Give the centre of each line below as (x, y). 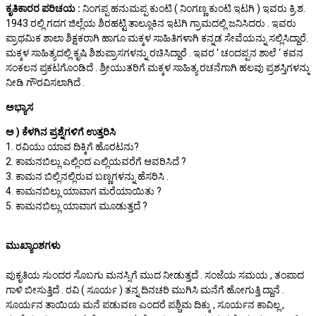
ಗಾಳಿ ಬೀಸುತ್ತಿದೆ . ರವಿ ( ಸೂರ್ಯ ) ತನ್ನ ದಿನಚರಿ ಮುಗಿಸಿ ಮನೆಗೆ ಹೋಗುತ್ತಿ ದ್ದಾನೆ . (145, 290)
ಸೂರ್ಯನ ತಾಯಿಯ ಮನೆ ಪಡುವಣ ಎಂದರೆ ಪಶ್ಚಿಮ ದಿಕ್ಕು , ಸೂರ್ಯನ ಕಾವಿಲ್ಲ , (145, 305)
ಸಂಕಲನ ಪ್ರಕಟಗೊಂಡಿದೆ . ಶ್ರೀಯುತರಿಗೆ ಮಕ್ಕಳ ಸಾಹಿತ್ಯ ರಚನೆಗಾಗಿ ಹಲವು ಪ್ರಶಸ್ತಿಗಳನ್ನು (158, 68)
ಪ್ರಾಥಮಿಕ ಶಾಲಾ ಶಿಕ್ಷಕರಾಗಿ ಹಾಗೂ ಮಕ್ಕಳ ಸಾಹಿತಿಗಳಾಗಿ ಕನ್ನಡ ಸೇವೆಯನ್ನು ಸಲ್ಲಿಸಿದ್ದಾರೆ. (157, 38)
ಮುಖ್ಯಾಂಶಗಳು (33, 245)
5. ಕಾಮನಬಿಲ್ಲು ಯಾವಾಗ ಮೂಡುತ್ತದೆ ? (77, 206)
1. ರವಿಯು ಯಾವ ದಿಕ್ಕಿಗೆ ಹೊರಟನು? (72, 147)
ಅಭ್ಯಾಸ (19, 107)
